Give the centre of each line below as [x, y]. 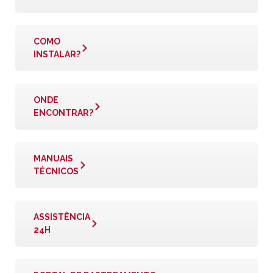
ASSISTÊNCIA [62, 217]
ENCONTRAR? [63, 113]
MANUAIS [53, 158]
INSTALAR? [57, 54]
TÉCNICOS [56, 171]
